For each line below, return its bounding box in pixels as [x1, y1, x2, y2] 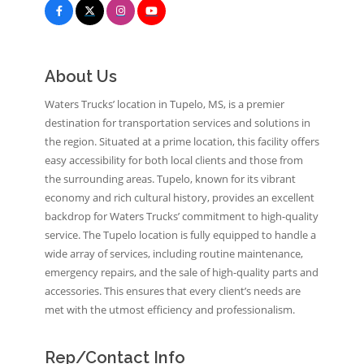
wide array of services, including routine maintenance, [45, 245, 303, 261]
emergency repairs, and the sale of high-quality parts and [45, 264, 318, 279]
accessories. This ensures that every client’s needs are [45, 283, 301, 298]
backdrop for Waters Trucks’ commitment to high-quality [45, 208, 318, 223]
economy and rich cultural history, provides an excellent [45, 189, 314, 205]
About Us [45, 66, 117, 86]
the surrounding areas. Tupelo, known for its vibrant [45, 171, 296, 186]
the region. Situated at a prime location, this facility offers [45, 133, 319, 149]
